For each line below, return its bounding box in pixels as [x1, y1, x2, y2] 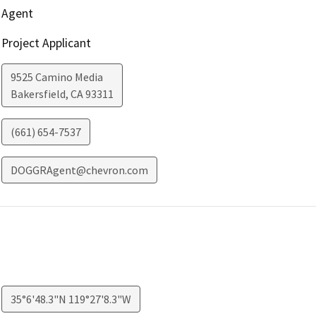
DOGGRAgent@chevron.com [10, 163, 148, 178]
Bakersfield [10, 87, 66, 102]
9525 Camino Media [10, 70, 103, 85]
